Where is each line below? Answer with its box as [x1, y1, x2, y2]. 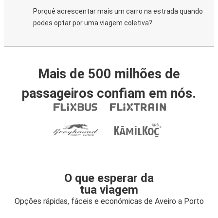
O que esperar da [64, 171, 154, 185]
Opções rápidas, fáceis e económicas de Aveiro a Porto [14, 197, 204, 206]
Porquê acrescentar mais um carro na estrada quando [33, 7, 203, 15]
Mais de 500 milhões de [38, 66, 180, 82]
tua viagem [80, 183, 138, 197]
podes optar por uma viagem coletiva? [33, 19, 152, 27]
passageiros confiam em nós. [22, 86, 196, 101]
